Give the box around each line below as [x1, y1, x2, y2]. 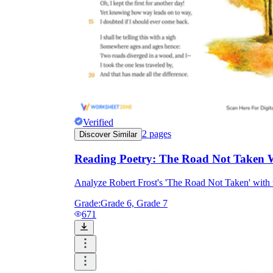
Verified [83, 117, 113, 128]
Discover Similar [79, 130, 137, 140]
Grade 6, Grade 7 [101, 197, 168, 208]
